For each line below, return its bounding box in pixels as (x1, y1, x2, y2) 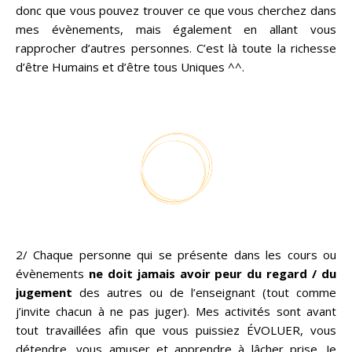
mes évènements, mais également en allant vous (16, 21, 336, 37)
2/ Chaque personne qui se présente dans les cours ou (16, 247, 336, 262)
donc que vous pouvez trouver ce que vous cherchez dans (16, 2, 336, 18)
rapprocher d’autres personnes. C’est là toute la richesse (16, 40, 336, 56)
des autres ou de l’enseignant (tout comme (79, 284, 336, 300)
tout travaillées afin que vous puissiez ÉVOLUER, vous (16, 322, 336, 338)
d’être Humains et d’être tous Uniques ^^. (16, 59, 244, 75)
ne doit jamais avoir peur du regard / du (88, 266, 337, 281)
